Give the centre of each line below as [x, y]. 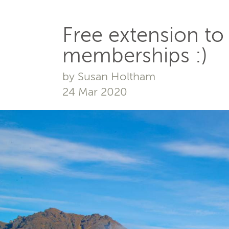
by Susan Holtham [109, 76]
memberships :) [135, 55]
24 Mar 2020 [95, 92]
